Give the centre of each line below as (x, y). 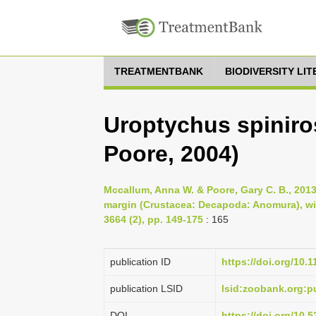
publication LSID (146, 288)
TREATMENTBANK (159, 71)
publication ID (140, 262)
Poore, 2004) (171, 154)
